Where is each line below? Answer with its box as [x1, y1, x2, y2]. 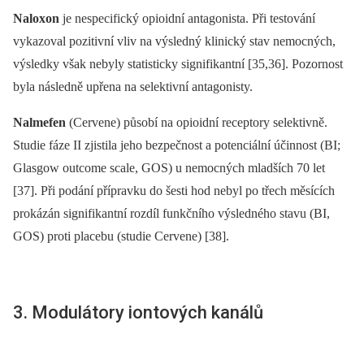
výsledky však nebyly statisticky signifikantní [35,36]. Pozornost [13, 57, 343, 71]
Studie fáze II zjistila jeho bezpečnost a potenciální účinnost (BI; [13, 138, 340, 153]
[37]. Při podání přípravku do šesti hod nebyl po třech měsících [13, 184, 335, 198]
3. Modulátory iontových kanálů [13, 302, 263, 323]
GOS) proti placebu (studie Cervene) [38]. [13, 229, 229, 244]
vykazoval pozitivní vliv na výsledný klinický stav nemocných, [13, 34, 336, 49]
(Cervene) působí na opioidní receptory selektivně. [66, 115, 327, 130]
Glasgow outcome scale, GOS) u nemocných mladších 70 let [13, 161, 325, 175]
